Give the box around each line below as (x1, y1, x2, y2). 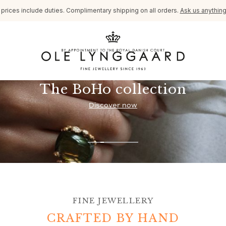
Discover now (89, 101, 138, 109)
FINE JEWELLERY (72, 195, 154, 205)
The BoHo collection (39, 81, 187, 97)
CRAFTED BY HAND (46, 211, 180, 225)
